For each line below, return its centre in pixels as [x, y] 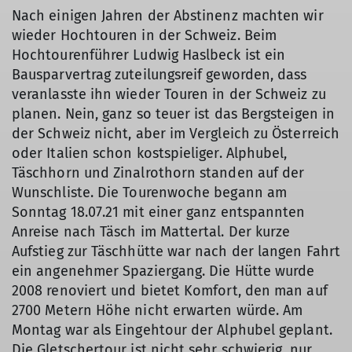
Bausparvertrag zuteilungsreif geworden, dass [159, 75]
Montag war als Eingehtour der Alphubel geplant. [172, 330]
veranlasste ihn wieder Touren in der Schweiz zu [169, 94]
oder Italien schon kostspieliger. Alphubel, [150, 153]
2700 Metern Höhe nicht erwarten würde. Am [158, 310]
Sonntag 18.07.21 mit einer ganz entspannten [159, 212]
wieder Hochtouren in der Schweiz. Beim [145, 35]
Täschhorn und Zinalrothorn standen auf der [158, 173]
